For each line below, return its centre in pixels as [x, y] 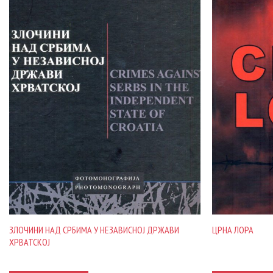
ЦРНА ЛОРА [233, 230]
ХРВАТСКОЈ [29, 242]
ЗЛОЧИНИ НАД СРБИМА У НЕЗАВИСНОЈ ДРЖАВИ [94, 229]
